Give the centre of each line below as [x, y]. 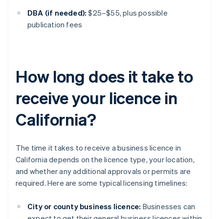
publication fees [55, 25]
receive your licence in [97, 98]
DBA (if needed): [57, 13]
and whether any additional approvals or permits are [103, 171]
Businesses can [168, 207]
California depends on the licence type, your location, [105, 160]
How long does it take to [104, 76]
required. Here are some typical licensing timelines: [102, 183]
